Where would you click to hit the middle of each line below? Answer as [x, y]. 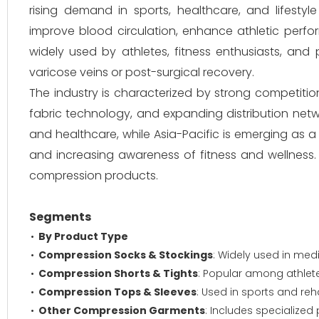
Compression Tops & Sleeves [117, 292]
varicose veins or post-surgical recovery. [142, 72]
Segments [60, 217]
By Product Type [83, 236]
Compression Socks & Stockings [126, 255]
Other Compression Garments [122, 310]
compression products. [94, 176]
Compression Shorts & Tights [118, 273]
